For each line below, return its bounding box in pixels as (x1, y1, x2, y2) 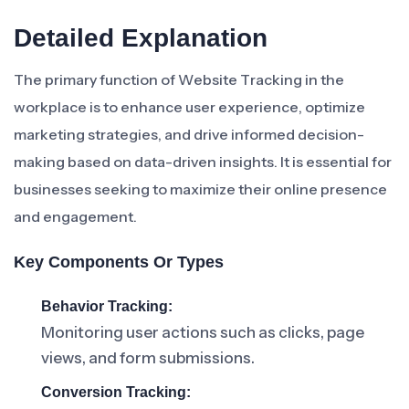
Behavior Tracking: (41, 299, 173, 314)
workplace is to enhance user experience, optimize (14, 98, 365, 116)
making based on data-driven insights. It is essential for (14, 152, 392, 171)
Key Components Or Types (14, 253, 224, 271)
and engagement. (14, 207, 137, 225)
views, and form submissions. (41, 349, 255, 367)
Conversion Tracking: (41, 384, 191, 400)
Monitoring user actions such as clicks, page (41, 323, 364, 341)
